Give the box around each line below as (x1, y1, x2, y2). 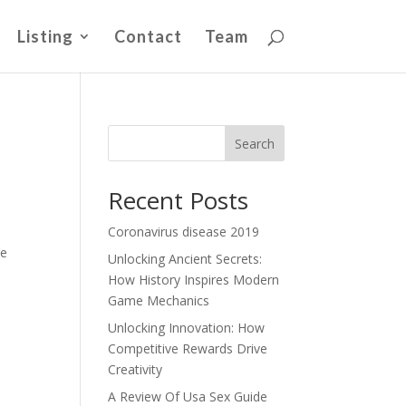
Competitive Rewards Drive (108, 340, 268, 357)
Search (234, 134, 275, 152)
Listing (16, 26, 73, 46)
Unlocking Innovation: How (108, 319, 266, 336)
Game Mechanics (108, 292, 210, 309)
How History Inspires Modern (108, 271, 280, 288)
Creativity (108, 361, 163, 378)
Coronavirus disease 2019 (108, 223, 260, 240)
